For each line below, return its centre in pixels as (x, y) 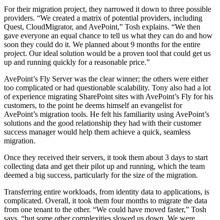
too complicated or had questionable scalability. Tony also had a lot (107, 87)
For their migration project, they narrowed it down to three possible (108, 9)
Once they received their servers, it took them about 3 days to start (106, 157)
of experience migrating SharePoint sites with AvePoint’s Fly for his (109, 96)
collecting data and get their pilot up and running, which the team (104, 166)
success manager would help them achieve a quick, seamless (97, 132)
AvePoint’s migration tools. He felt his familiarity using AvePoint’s (107, 114)
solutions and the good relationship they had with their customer (103, 123)
